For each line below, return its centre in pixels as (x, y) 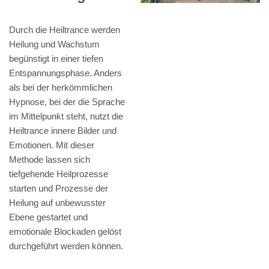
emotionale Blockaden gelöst (65, 232)
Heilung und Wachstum (54, 44)
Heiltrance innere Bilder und (63, 131)
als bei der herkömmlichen (61, 88)
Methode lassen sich (50, 160)
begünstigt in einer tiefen (56, 59)
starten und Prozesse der (59, 189)
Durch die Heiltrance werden (65, 30)
